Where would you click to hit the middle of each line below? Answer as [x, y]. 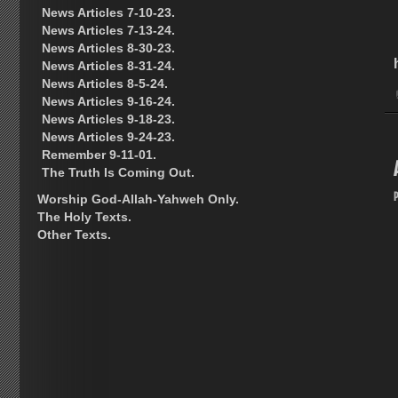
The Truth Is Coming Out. [118, 173]
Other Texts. [74, 235]
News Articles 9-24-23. [108, 137]
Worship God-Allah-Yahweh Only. [138, 199]
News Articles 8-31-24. [108, 66]
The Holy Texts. [84, 217]
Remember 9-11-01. [99, 155]
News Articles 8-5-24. [105, 84]
